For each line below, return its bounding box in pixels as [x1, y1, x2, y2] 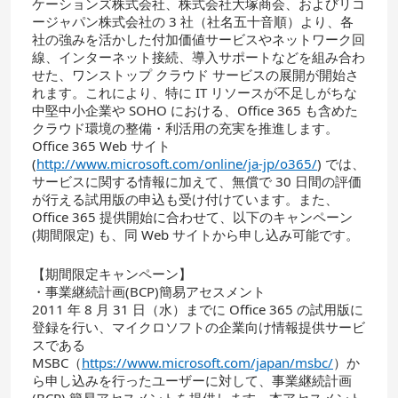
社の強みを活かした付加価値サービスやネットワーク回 [32, 30, 365, 48]
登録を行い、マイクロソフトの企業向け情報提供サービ [32, 318, 365, 336]
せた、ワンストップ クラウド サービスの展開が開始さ [32, 66, 359, 84]
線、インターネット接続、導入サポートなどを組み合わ [32, 48, 365, 66]
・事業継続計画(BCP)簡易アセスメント [32, 283, 266, 300]
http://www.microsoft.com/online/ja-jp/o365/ [36, 155, 317, 172]
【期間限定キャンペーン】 [32, 265, 192, 283]
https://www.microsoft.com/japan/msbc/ [82, 354, 333, 371]
